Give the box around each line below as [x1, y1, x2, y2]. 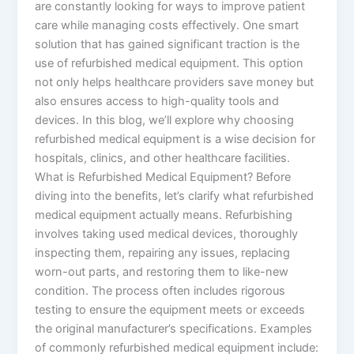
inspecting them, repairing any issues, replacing [35, 245, 291, 260]
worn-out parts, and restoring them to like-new [35, 264, 289, 279]
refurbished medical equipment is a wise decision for [35, 131, 316, 146]
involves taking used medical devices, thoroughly [35, 226, 299, 241]
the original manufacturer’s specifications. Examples [35, 321, 313, 336]
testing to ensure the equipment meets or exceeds [35, 302, 306, 317]
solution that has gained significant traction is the [35, 36, 300, 51]
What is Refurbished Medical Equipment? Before [35, 169, 292, 184]
